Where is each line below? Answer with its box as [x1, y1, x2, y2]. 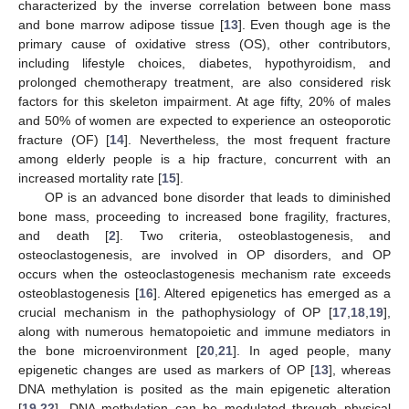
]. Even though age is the [237, 16, 391, 32]
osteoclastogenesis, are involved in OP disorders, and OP [18, 246, 391, 262]
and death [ [18, 227, 109, 243]
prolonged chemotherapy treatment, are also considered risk [18, 74, 391, 89]
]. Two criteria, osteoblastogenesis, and [116, 227, 391, 243]
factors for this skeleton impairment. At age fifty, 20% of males [18, 93, 391, 109]
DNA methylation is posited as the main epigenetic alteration [18, 381, 391, 396]
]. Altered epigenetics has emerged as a [152, 285, 392, 300]
